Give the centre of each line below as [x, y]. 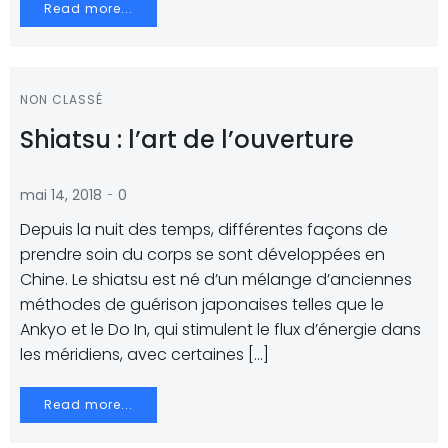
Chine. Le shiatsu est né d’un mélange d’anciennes [216, 279]
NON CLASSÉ [61, 99]
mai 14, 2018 [61, 195]
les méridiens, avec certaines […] [144, 354]
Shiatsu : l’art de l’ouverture [187, 139]
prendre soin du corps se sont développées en [202, 254]
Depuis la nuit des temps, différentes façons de [204, 229]
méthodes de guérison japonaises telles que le [202, 304]
